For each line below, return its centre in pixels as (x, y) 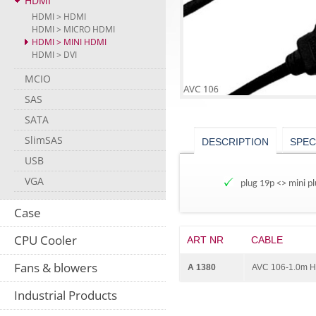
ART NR (205, 239)
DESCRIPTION (235, 142)
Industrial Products (66, 295)
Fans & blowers (56, 268)
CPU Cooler (45, 240)
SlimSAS (44, 140)
